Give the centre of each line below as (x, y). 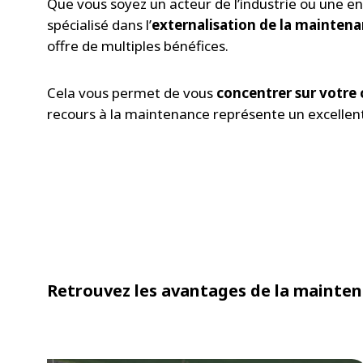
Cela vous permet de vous (132, 92)
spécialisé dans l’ (99, 24)
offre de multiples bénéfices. (139, 45)
